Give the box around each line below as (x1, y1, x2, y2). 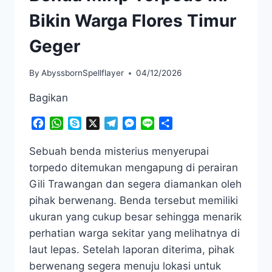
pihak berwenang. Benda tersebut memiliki (29, 194, 238, 207)
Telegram (118, 117, 160, 130)
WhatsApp (63, 117, 110, 130)
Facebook (45, 117, 90, 130)
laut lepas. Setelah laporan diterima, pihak (29, 243, 234, 256)
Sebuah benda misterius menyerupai (29, 145, 209, 158)
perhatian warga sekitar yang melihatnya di (29, 227, 240, 240)
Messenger (136, 117, 186, 130)
